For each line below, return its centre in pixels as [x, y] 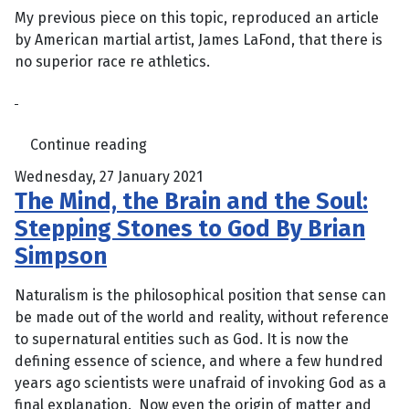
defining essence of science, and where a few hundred [199, 361]
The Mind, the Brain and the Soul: [191, 201]
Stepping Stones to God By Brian [190, 228]
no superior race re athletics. [112, 62]
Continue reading [89, 145]
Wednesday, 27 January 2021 [109, 176]
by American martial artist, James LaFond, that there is [199, 40]
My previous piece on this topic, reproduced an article [197, 18]
